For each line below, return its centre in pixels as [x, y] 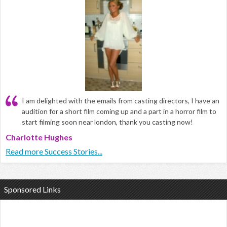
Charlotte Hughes [39, 137]
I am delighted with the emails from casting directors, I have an [121, 101]
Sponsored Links [32, 190]
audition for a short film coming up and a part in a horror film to [119, 111]
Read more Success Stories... [54, 152]
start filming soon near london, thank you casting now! [107, 122]
